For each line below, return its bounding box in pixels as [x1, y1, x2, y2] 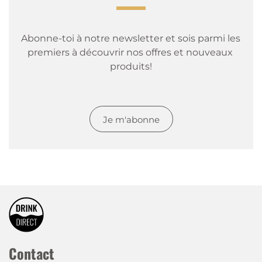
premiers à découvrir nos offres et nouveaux [27, 47, 233, 58]
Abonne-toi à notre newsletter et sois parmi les [21, 33, 241, 44]
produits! [110, 61, 153, 72]
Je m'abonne [102, 114, 160, 125]
